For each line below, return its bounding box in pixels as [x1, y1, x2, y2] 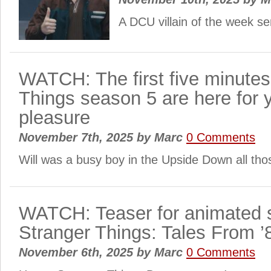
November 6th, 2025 [19, 246, 137, 259]
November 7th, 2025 [19, 131, 137, 144]
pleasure [19, 107, 90, 128]
